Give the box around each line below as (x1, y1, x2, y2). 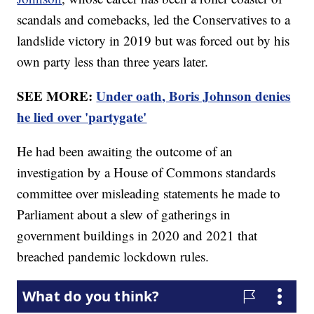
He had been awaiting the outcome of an (17, 142, 233, 161)
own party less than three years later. (17, 53, 209, 71)
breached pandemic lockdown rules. (17, 247, 210, 266)
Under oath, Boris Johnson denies (96, 86, 291, 106)
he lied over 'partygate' (17, 107, 147, 127)
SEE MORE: (17, 86, 97, 106)
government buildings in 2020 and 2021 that (17, 226, 258, 245)
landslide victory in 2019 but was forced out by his (17, 32, 290, 50)
